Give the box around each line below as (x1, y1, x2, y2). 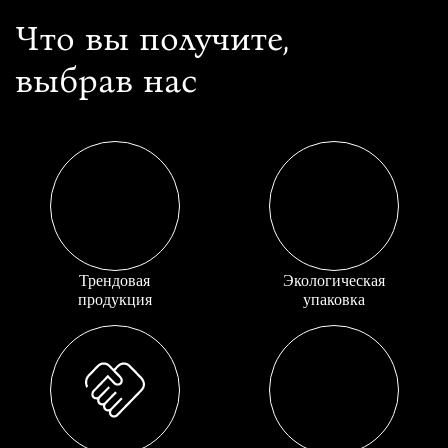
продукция (77, 291, 152, 309)
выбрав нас (15, 59, 197, 102)
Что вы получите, (15, 17, 289, 60)
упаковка (302, 291, 365, 309)
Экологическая (282, 272, 385, 290)
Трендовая (79, 272, 150, 290)
